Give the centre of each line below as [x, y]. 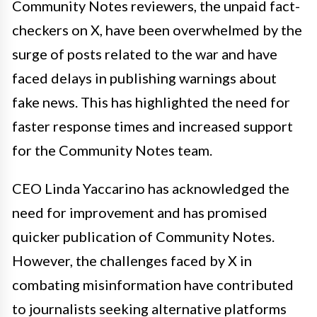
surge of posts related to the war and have [145, 54]
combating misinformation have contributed [153, 285]
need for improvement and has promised [140, 213]
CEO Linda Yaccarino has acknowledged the [151, 189]
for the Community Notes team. [112, 150]
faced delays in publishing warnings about [144, 78]
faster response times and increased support [152, 126]
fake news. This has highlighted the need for [151, 102]
